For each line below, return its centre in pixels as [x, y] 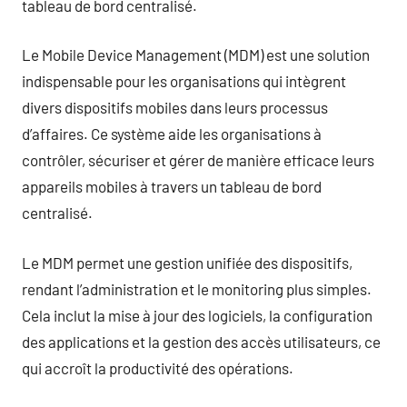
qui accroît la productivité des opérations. [158, 367]
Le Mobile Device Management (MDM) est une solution [196, 55]
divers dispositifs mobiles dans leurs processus [175, 107]
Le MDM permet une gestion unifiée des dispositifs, [187, 262]
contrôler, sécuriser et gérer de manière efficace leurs [198, 160]
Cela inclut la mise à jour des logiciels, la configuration [197, 315]
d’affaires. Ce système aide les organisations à [172, 134]
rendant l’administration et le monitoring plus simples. [197, 288]
